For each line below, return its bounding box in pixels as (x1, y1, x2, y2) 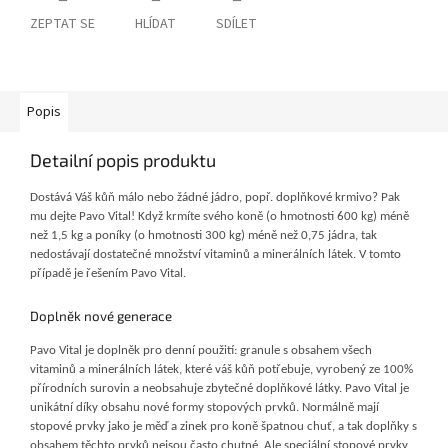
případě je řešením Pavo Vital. (30, 267, 192, 281)
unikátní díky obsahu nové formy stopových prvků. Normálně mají (30, 400, 379, 414)
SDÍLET (216, 14, 257, 35)
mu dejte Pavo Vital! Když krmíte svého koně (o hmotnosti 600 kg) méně (30, 210, 409, 224)
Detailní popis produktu (30, 149, 216, 172)
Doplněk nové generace (30, 308, 172, 325)
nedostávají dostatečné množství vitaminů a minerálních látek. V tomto (30, 248, 401, 262)
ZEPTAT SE (30, 14, 95, 35)
